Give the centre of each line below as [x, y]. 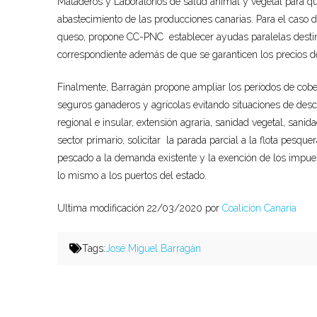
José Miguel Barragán [154, 248]
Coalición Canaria [259, 208]
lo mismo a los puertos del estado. [132, 175]
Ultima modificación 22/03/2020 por [139, 208]
